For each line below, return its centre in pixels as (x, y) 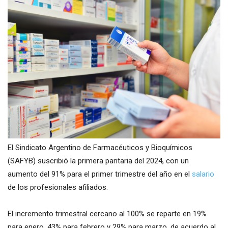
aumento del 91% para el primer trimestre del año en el (100, 174)
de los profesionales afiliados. (58, 187)
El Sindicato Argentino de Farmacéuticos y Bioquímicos (100, 147)
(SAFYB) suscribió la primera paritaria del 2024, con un (98, 161)
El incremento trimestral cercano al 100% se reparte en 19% (107, 213)
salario (203, 174)
